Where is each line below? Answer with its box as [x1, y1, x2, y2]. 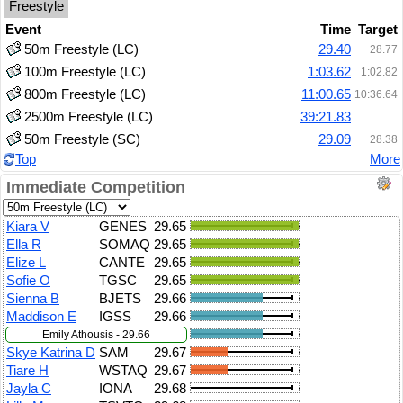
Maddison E [6, 309, 76, 324]
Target [358, 22, 398, 37]
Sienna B [6, 291, 59, 306]
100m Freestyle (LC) [24, 65, 146, 79]
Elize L [6, 255, 46, 270]
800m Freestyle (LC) [24, 87, 146, 102]
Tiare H [6, 363, 49, 378]
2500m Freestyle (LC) [24, 110, 153, 124]
